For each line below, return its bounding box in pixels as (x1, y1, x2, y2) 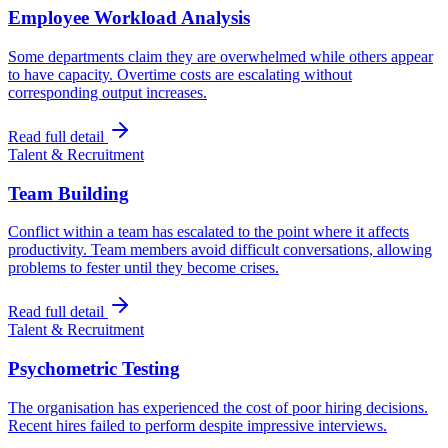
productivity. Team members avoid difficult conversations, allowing (8, 241, 432, 259)
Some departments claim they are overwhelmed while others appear (8, 47, 433, 65)
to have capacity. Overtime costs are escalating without (8, 65, 352, 83)
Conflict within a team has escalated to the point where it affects (8, 223, 409, 241)
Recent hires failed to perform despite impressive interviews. (8, 416, 387, 434)
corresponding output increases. (8, 83, 207, 101)
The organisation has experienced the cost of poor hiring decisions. (8, 398, 428, 416)
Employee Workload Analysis (8, 7, 250, 29)
